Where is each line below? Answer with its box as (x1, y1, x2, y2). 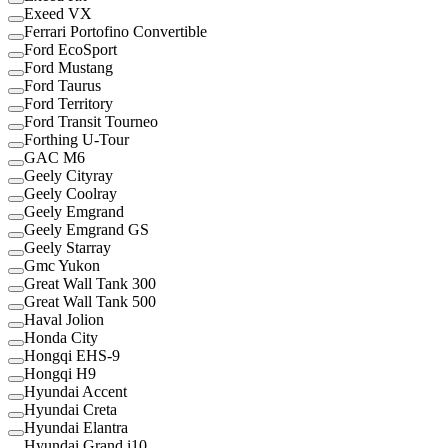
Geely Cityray (24, 166, 113, 184)
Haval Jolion (24, 310, 104, 328)
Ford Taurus (24, 76, 101, 94)
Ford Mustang (24, 58, 113, 76)
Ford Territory (24, 94, 113, 112)
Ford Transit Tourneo (24, 112, 158, 130)
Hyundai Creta (24, 400, 117, 418)
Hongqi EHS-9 (24, 346, 120, 364)
